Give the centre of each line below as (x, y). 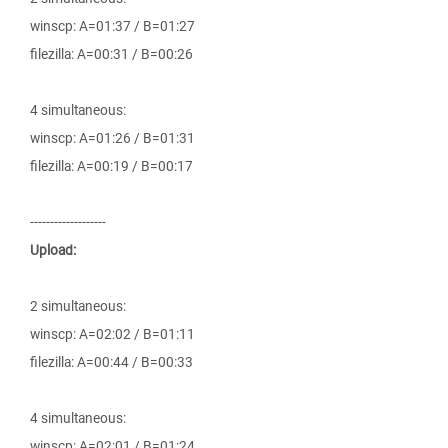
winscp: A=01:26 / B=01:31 (112, 138)
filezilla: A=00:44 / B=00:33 (111, 362)
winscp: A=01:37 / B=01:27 (112, 26)
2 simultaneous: (78, 306)
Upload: (53, 250)
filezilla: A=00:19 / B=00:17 (111, 166)
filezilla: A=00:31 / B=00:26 (111, 54)
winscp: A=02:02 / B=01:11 (112, 334)
